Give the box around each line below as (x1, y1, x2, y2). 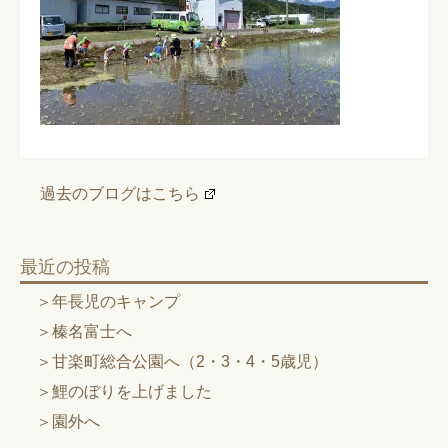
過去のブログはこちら (40, 184, 200, 202)
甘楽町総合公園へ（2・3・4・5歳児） (52, 352, 328, 370)
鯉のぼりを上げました (52, 382, 212, 400)
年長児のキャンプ (52, 292, 180, 310)
